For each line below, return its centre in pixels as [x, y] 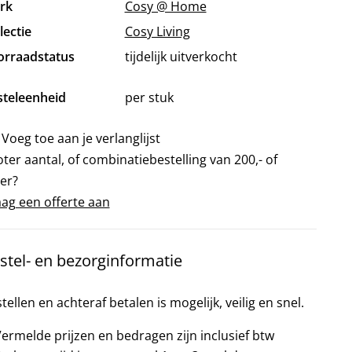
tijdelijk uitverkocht [181, 56]
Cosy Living [157, 31]
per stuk [149, 97]
